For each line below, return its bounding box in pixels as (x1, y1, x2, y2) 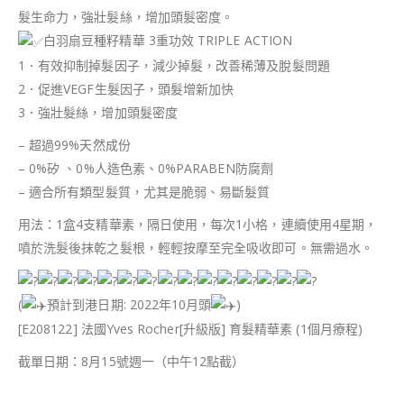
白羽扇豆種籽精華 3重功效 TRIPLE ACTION (43, 32, 292, 50)
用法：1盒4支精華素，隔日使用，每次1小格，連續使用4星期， (18, 215, 378, 233)
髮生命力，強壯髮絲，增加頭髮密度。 (18, 8, 234, 26)
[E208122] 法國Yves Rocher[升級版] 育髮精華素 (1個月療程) (18, 320, 363, 338)
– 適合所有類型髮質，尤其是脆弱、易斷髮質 (18, 182, 271, 200)
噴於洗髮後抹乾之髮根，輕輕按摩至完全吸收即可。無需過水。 (18, 238, 373, 256)
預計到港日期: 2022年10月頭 (47, 295, 212, 313)
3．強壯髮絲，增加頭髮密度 (18, 103, 178, 121)
